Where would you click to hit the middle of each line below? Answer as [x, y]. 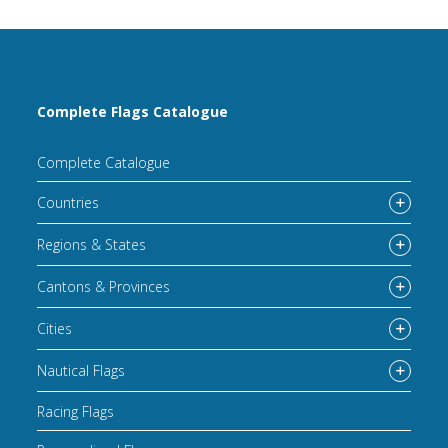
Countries [68, 203]
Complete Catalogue [104, 162]
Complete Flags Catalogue [133, 111]
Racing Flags [76, 411]
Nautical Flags [81, 371]
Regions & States [92, 245]
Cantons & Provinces [104, 287]
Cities [55, 329]
